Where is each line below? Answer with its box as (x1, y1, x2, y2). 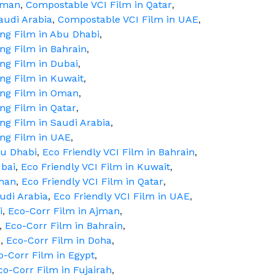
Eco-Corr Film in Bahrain (5, 220, 123, 231)
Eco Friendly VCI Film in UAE (53, 190, 190, 202)
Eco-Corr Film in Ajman (8, 205, 120, 217)
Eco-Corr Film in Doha (6, 234, 112, 246)
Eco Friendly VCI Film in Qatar (21, 176, 163, 187)
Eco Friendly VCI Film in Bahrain (42, 146, 195, 158)
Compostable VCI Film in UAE (58, 14, 198, 25)
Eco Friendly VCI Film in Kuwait (21, 161, 170, 172)
